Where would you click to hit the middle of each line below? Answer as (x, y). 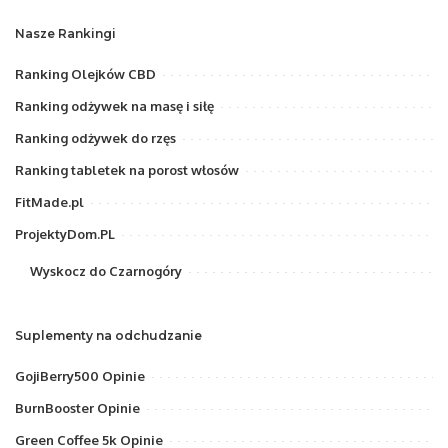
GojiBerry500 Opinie (80, 376)
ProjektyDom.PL (65, 234)
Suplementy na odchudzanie (108, 336)
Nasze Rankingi (65, 34)
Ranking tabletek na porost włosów (127, 170)
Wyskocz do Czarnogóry (106, 271)
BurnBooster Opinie (77, 408)
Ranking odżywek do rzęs (95, 138)
